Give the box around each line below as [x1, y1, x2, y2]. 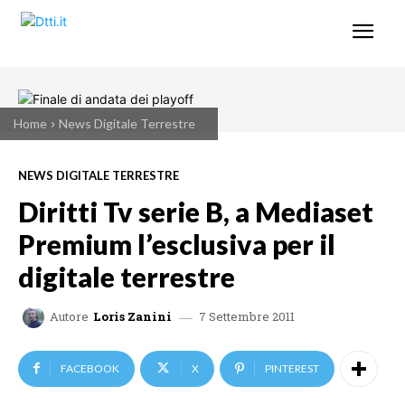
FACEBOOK [61, 361, 119, 375]
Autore [50, 308, 89, 325]
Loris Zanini [93, 308, 172, 325]
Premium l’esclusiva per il [18, 227, 335, 260]
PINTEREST [265, 361, 319, 375]
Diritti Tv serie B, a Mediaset [18, 194, 373, 228]
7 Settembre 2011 [199, 307, 295, 325]
